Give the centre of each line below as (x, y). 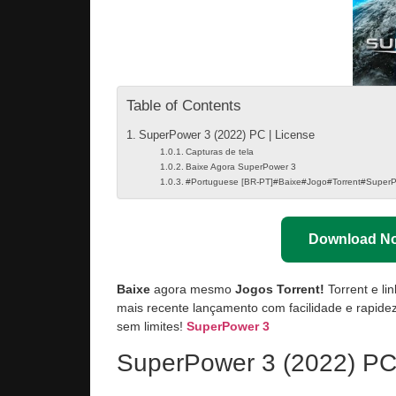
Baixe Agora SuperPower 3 (240, 166)
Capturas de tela (219, 151)
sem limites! (152, 326)
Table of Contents (184, 105)
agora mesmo (193, 289)
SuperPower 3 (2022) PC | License (226, 135)
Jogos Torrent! (280, 289)
